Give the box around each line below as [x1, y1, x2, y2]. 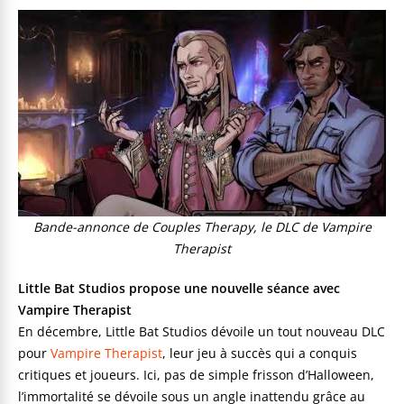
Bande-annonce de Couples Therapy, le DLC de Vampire [32, 218, 372, 236]
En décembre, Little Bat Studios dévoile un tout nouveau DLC [18, 323, 385, 341]
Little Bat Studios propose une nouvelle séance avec [18, 280, 340, 298]
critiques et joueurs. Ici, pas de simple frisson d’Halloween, [18, 366, 374, 384]
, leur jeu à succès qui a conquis [162, 344, 357, 363]
